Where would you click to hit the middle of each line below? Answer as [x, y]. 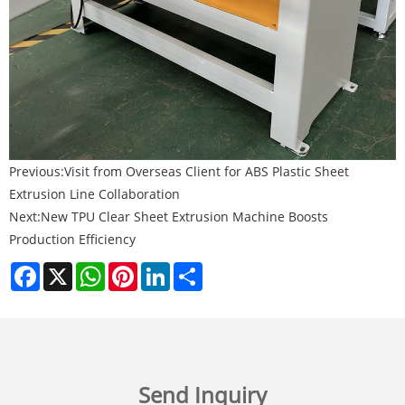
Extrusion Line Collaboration [94, 194]
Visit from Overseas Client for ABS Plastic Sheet [207, 172]
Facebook [68, 269]
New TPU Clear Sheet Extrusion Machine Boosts [184, 217]
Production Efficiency [72, 240]
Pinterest [165, 269]
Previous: [37, 172]
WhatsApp [136, 269]
